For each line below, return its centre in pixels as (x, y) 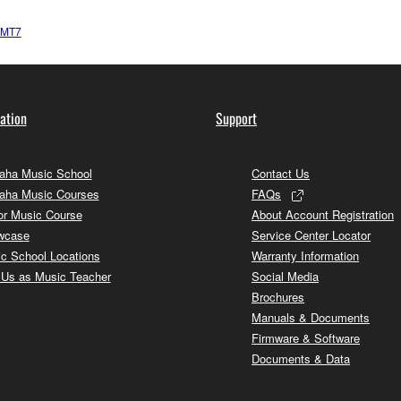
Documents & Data (301, 358)
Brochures (278, 296)
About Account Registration (323, 214)
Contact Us (281, 173)
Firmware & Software (306, 337)
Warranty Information (305, 255)
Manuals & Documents (311, 317)
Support (236, 118)
